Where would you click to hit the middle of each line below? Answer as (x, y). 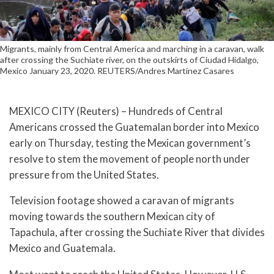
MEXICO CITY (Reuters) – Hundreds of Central (116, 111)
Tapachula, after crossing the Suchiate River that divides (137, 232)
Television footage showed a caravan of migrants (122, 201)
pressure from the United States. (84, 174)
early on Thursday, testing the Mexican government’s (130, 143)
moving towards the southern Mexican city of (112, 217)
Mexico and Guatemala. (62, 248)
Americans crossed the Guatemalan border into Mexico (134, 127)
